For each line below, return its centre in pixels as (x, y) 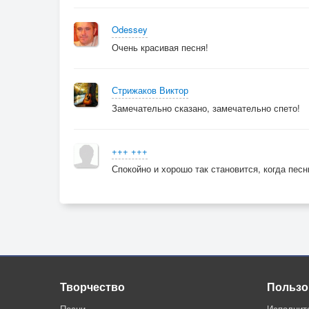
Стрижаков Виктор (150, 90)
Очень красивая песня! (160, 47)
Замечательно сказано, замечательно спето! (206, 108)
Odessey (130, 29)
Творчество (92, 287)
